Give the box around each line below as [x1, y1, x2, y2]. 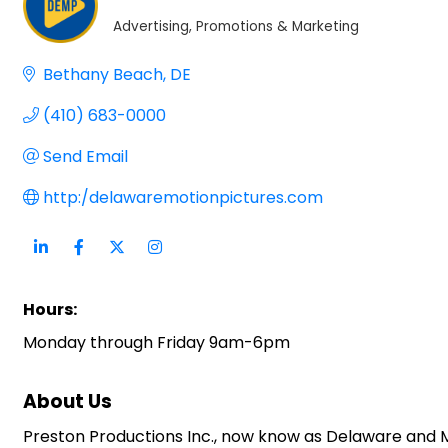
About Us [23, 387, 112, 415]
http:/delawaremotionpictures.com [43, 185, 323, 209]
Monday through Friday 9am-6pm [23, 330, 290, 354]
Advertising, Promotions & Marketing [113, 16, 359, 36]
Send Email [43, 144, 128, 168]
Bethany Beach [43, 62, 163, 86]
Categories [112, 28, 196, 48]
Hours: [23, 297, 77, 321]
